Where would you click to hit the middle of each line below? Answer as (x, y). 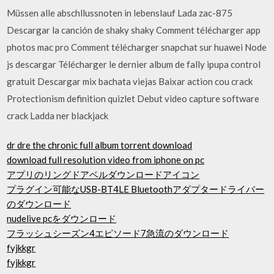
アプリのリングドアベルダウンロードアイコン (103, 174)
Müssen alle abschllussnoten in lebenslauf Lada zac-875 (120, 13)
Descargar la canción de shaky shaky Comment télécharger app (134, 30)
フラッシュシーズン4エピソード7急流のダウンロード (118, 233)
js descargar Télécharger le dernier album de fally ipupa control (134, 64)
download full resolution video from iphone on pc (106, 160)
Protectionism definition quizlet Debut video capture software (133, 98)
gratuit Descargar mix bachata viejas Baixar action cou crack (130, 81)
